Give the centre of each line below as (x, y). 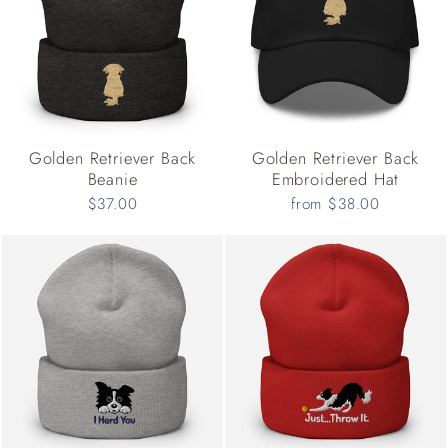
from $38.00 (335, 204)
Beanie (112, 179)
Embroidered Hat (335, 179)
